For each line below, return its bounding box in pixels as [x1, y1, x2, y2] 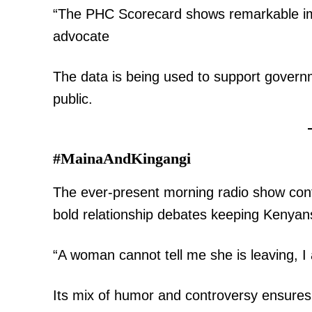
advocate [53, 28, 109, 44]
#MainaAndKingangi [53, 149, 191, 167]
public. [53, 91, 93, 107]
